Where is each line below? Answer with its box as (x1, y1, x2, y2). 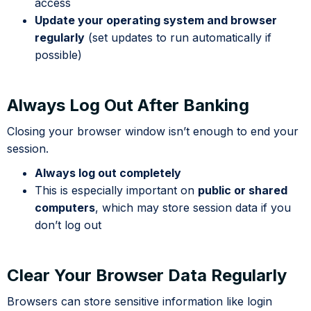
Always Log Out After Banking (7, 95, 249, 116)
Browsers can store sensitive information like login (7, 294, 272, 309)
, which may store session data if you (95, 201, 291, 215)
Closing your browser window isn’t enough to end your (7, 124, 299, 139)
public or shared (198, 183, 287, 198)
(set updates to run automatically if (85, 31, 271, 45)
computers (35, 201, 95, 215)
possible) (35, 48, 82, 62)
